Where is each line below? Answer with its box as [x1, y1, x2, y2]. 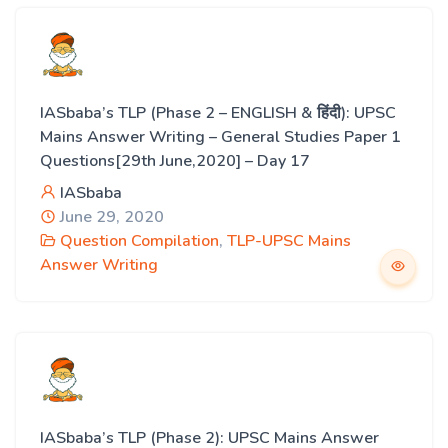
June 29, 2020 [56, 206, 164, 228]
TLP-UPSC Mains [227, 230, 351, 252]
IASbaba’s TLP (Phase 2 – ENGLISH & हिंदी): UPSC [40, 102, 396, 124]
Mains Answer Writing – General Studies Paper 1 [40, 126, 401, 148]
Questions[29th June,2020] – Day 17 [40, 150, 310, 172]
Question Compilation [60, 230, 219, 252]
